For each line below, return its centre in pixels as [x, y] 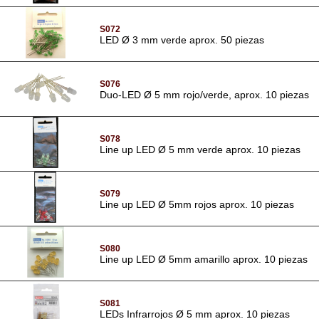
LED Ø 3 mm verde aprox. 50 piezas [182, 40]
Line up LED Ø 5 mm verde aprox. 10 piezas [200, 149]
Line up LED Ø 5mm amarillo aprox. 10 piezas [204, 259]
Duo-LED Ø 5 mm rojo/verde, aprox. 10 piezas [204, 94]
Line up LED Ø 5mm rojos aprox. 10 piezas [197, 204]
